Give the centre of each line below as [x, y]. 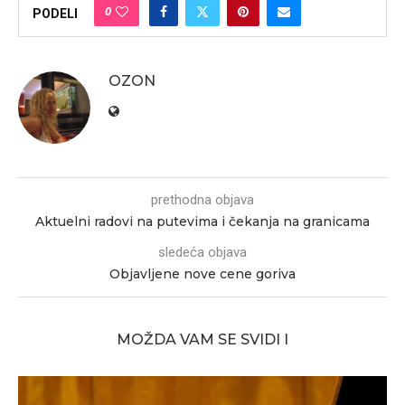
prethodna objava [202, 200]
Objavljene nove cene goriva [202, 274]
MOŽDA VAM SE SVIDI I [202, 339]
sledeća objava [202, 252]
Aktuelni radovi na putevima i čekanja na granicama [202, 221]
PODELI [55, 14]
